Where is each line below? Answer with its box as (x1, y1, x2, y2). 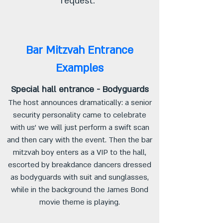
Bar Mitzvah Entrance (26, 43, 133, 58)
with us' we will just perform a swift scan (10, 122, 149, 132)
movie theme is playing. (39, 197, 120, 207)
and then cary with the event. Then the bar (7, 135, 152, 145)
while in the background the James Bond (11, 185, 148, 195)
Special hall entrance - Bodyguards (10, 84, 149, 95)
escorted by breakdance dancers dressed (8, 160, 151, 170)
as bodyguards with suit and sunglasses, (10, 172, 149, 182)
